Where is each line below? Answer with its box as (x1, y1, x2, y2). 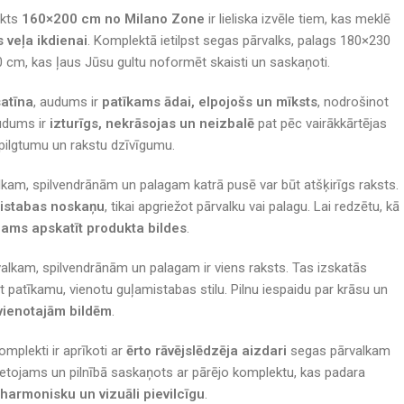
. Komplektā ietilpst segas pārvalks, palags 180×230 (87, 32, 390, 49)
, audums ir (33, 93, 102, 110)
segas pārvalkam (287, 342, 390, 359)
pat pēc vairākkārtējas (254, 115, 387, 132)
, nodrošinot (317, 93, 389, 110)
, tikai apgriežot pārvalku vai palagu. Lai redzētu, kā (105, 197, 399, 215)
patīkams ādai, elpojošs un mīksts (102, 93, 317, 110)
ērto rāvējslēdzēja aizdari (126, 342, 287, 359)
